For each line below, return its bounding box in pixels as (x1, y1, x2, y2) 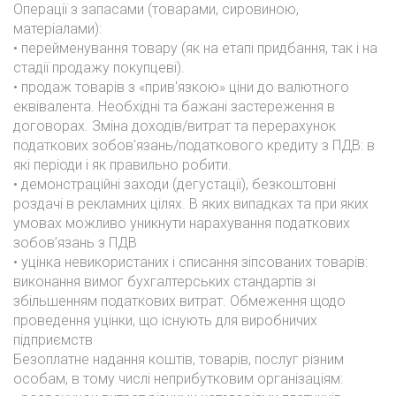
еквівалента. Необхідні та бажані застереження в (13, 98, 335, 115)
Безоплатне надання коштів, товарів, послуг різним (13, 351, 344, 368)
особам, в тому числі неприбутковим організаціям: (13, 370, 343, 387)
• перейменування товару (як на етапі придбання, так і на (13, 40, 377, 57)
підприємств (13, 331, 93, 348)
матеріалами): (13, 20, 102, 37)
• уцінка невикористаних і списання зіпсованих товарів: (13, 254, 368, 270)
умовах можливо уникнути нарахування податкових (13, 215, 350, 232)
